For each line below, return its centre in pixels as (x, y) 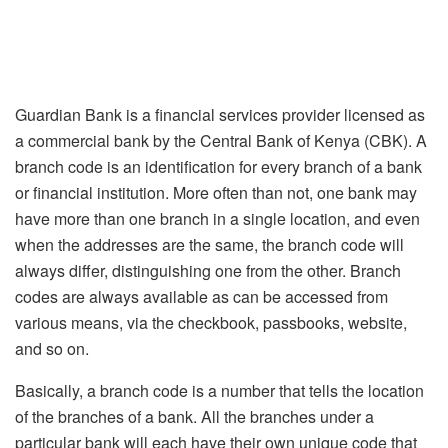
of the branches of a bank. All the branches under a (194, 416)
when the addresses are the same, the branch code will (209, 244)
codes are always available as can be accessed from (201, 296)
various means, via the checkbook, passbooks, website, (211, 322)
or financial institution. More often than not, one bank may (216, 192)
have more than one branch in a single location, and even (217, 218)
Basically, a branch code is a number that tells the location (219, 390)
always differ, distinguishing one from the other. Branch (208, 270)
